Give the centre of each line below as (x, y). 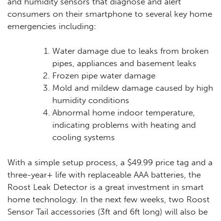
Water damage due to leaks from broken (130, 51)
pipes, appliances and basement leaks (124, 63)
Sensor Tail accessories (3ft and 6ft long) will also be (108, 211)
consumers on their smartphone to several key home (110, 14)
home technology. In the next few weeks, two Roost (109, 199)
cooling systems (84, 137)
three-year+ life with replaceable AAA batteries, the (104, 174)
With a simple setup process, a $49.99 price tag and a (110, 162)
